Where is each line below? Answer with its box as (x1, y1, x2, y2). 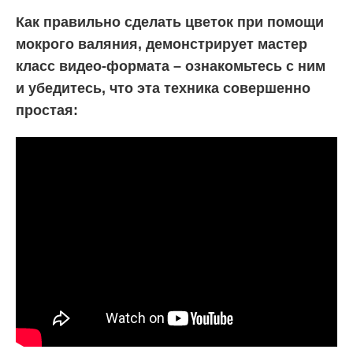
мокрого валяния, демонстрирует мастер (16, 35, 307, 52)
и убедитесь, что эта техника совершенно (16, 80, 310, 96)
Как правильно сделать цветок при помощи (16, 13, 324, 30)
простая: (16, 102, 78, 118)
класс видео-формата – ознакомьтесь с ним (16, 58, 325, 74)
